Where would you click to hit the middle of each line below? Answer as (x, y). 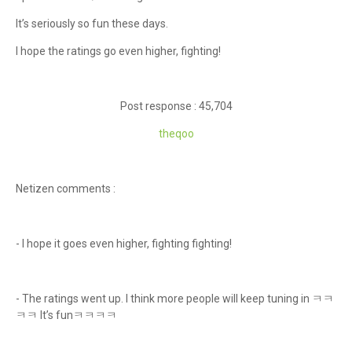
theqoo (176, 134)
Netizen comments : (67, 189)
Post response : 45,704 (176, 106)
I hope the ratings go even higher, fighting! (118, 51)
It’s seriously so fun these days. (92, 24)
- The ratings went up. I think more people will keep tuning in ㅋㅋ (175, 299)
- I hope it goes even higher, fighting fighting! (125, 244)
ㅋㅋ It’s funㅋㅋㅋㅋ (66, 315)
